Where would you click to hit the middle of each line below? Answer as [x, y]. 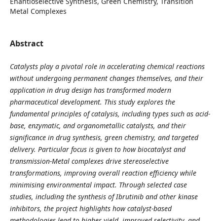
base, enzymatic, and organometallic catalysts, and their [98, 125]
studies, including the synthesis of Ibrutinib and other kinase [104, 196]
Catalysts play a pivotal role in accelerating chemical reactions [107, 66]
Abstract [26, 43]
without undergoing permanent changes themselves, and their [106, 78]
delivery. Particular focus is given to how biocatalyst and [97, 149]
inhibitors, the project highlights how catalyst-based [91, 208]
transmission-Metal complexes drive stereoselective [89, 161]
